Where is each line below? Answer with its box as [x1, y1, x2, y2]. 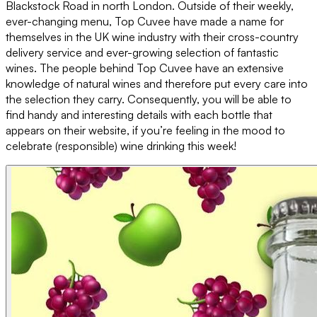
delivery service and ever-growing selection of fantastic [6, 45, 279, 59]
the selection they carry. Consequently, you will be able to [6, 91, 292, 106]
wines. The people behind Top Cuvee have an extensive [6, 60, 284, 75]
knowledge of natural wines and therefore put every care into [6, 76, 308, 91]
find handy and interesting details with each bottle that [6, 107, 272, 122]
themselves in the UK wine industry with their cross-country [6, 29, 299, 44]
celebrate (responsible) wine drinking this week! [6, 138, 236, 153]
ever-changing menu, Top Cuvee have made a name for [6, 13, 284, 28]
